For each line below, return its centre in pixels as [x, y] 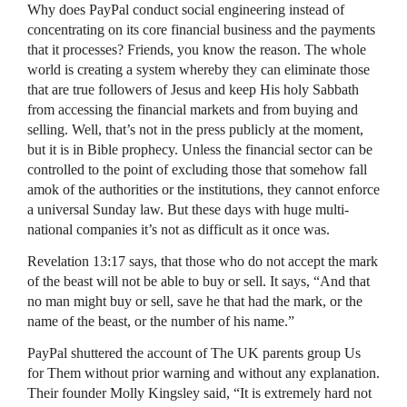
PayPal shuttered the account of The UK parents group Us [194, 352]
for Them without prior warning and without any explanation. [203, 372]
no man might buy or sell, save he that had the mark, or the [195, 301]
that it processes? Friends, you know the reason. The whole [197, 49]
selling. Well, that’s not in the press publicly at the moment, [195, 129]
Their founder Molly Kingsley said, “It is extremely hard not [199, 392]
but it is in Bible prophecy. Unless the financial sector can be [200, 149]
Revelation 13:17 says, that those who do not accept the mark [203, 261]
